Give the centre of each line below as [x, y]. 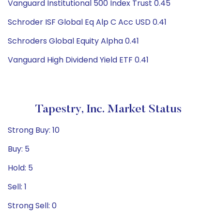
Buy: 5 [19, 149]
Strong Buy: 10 [34, 130]
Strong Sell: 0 [32, 206]
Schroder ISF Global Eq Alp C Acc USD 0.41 [87, 22]
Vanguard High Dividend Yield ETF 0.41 [78, 60]
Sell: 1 [17, 187]
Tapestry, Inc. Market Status [108, 109]
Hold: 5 [20, 168]
